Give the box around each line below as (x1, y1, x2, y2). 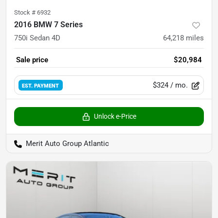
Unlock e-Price (93, 112, 136, 121)
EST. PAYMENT (22, 82, 59, 89)
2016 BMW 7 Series (14, 20, 83, 30)
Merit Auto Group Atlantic (26, 139, 109, 148)
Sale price (16, 55, 48, 65)
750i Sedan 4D (14, 34, 60, 43)
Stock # (14, 9, 37, 17)
